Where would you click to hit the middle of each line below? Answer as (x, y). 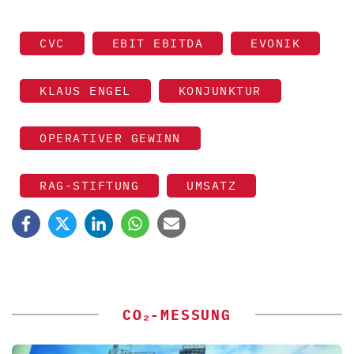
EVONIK (275, 43)
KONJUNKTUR (220, 91)
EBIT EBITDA (157, 43)
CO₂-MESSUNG (177, 315)
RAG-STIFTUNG (89, 186)
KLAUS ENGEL (85, 91)
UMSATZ (211, 186)
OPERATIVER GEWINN (110, 138)
